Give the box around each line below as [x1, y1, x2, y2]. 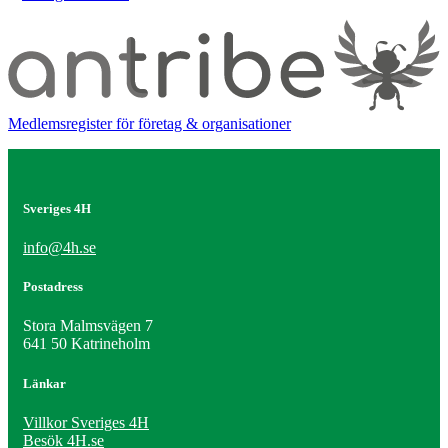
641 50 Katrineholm [23, 335, 150, 353]
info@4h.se [23, 239, 96, 257]
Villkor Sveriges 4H [23, 413, 149, 431]
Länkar [23, 375, 66, 391]
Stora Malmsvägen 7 [23, 317, 153, 335]
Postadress [23, 279, 83, 295]
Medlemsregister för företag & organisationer [8, 114, 291, 132]
